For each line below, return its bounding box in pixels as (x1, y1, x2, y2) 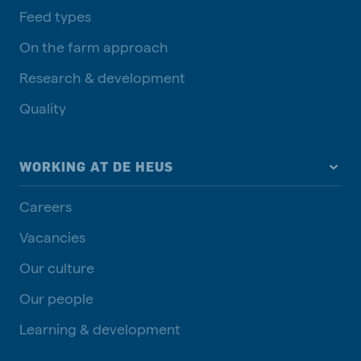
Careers (19, 197, 72, 215)
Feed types (19, 7, 91, 25)
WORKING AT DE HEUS (19, 159, 173, 176)
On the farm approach (19, 38, 168, 56)
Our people (19, 289, 93, 307)
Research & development (19, 68, 185, 86)
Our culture (19, 259, 94, 276)
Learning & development (19, 320, 180, 338)
